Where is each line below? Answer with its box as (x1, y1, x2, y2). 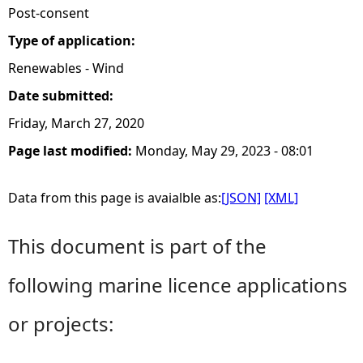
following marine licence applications (8, 271, 348, 298)
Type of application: (8, 32, 139, 49)
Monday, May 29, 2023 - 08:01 (135, 142, 314, 160)
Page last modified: (8, 142, 135, 160)
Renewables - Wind (8, 59, 124, 77)
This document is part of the (8, 233, 267, 259)
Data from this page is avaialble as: (8, 189, 221, 207)
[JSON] (221, 189, 261, 207)
